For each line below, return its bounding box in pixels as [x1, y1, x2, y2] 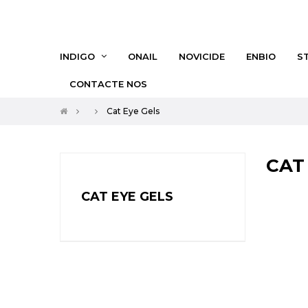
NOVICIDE [179, 50, 225, 62]
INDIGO [60, 50, 95, 62]
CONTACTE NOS [69, 78, 147, 89]
